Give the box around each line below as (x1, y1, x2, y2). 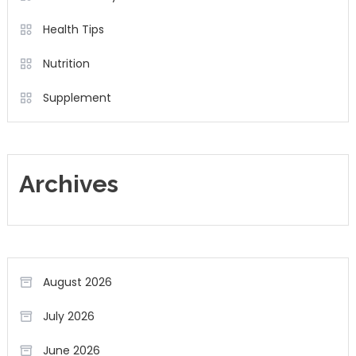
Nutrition (42, 56, 90, 72)
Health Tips (42, 21, 104, 38)
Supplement (42, 90, 111, 106)
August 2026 (42, 274, 112, 291)
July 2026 (42, 308, 95, 325)
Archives (18, 170, 118, 199)
